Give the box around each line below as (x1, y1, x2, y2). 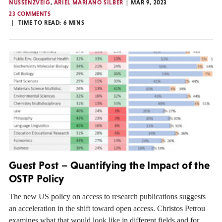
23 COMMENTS (9, 10, 51, 18)
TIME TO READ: (18, 19, 63, 27)
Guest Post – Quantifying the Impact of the (9, 159, 210, 172)
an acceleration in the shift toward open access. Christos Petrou (9, 204, 205, 213)
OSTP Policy (9, 172, 64, 185)
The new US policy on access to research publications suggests (9, 192, 206, 201)
